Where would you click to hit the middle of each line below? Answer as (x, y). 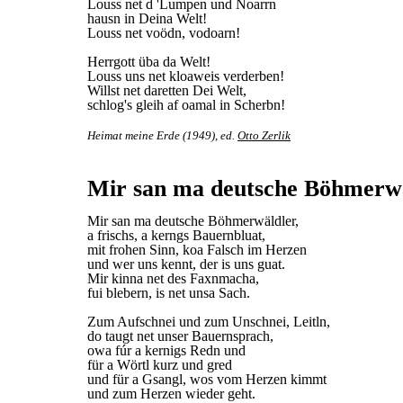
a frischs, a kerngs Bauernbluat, (176, 235)
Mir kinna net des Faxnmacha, (173, 278)
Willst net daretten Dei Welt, (167, 90)
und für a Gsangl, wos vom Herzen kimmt (207, 379)
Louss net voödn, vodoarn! (164, 33)
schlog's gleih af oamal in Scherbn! (186, 105)
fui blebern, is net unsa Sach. (169, 293)
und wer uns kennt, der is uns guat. (186, 264)
